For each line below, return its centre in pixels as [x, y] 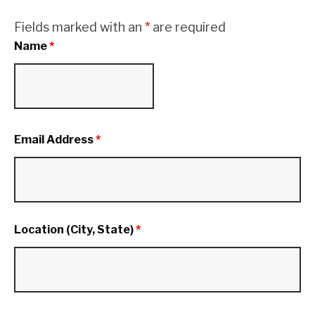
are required [188, 27]
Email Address [55, 140]
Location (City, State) [75, 230]
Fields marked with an [79, 27]
